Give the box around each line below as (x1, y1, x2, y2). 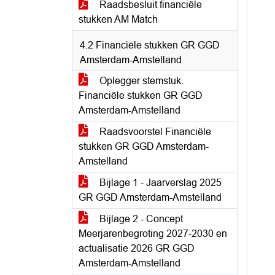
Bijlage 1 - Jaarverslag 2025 (97, 177, 222, 188)
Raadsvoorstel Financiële (97, 126, 211, 137)
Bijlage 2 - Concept (97, 214, 183, 224)
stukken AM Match (79, 14, 158, 25)
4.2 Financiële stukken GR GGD (80, 40, 220, 50)
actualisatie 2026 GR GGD (79, 243, 195, 254)
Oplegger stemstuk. (97, 76, 184, 86)
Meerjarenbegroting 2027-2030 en (79, 228, 227, 239)
